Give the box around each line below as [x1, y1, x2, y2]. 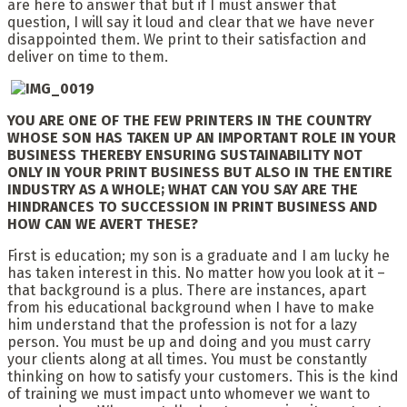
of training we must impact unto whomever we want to [7, 384, 370, 402]
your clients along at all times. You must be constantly [7, 350, 367, 368]
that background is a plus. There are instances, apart [7, 281, 366, 299]
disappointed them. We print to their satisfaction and [7, 30, 367, 48]
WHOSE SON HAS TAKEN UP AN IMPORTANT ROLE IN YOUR [7, 128, 396, 146]
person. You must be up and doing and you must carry [7, 333, 371, 351]
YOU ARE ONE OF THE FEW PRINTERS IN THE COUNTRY [7, 111, 372, 129]
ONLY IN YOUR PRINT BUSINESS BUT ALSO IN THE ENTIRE [7, 163, 392, 181]
